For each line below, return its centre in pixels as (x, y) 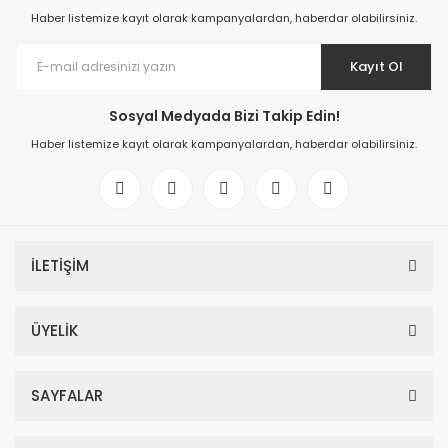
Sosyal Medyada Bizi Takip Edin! (224, 116)
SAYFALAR (67, 395)
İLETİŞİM (60, 265)
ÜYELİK (54, 330)
